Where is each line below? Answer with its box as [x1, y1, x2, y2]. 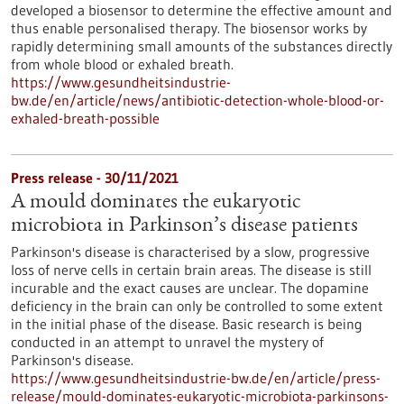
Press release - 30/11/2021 [11, 169, 179, 187]
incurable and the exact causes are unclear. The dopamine [11, 279, 369, 297]
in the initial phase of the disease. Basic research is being [11, 315, 363, 333]
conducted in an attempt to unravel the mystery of [11, 333, 324, 351]
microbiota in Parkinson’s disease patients [11, 216, 358, 237]
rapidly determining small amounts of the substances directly [11, 37, 392, 55]
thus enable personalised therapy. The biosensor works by [11, 19, 367, 37]
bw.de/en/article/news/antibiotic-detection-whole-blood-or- [11, 91, 384, 109]
